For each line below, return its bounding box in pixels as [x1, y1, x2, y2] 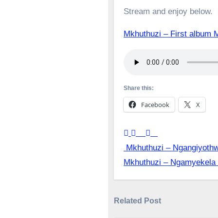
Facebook [141, 100, 169, 109]
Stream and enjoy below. [124, 7, 213, 16]
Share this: [124, 85, 154, 91]
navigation [123, 161, 202, 179]
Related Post [114, 197, 161, 205]
